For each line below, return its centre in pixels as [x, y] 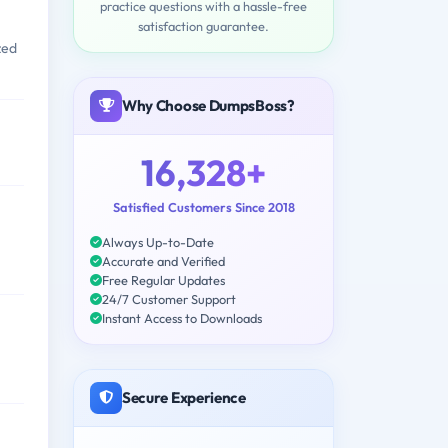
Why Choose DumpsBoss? [208, 105]
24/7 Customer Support [169, 298]
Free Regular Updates [163, 279]
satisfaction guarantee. [203, 25]
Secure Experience [184, 397]
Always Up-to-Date [158, 241]
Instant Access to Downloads [182, 317]
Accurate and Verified [163, 260]
